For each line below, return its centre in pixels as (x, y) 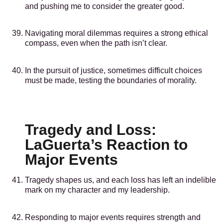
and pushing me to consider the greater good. (105, 6)
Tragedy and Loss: (91, 130)
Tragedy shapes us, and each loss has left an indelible (120, 180)
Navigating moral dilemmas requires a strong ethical (116, 33)
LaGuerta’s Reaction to (106, 145)
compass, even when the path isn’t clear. (96, 43)
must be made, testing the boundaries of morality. (111, 80)
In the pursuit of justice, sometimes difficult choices (113, 70)
